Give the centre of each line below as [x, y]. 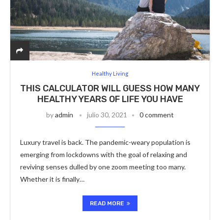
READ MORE [107, 203]
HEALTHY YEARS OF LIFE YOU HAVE [110, 99]
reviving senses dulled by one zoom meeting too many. [103, 167]
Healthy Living [110, 73]
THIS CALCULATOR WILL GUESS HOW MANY [110, 88]
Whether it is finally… [52, 179]
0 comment [157, 115]
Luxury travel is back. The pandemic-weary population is [105, 142]
